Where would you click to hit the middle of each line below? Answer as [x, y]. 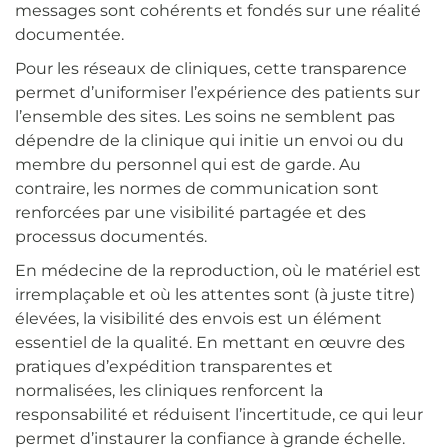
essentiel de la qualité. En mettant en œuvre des [210, 343]
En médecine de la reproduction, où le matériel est [218, 271]
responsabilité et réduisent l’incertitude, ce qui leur [219, 415]
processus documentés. [111, 237]
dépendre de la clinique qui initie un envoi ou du [209, 141]
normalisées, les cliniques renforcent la [169, 391]
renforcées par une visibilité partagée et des [190, 213]
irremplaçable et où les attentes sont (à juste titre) [215, 295]
